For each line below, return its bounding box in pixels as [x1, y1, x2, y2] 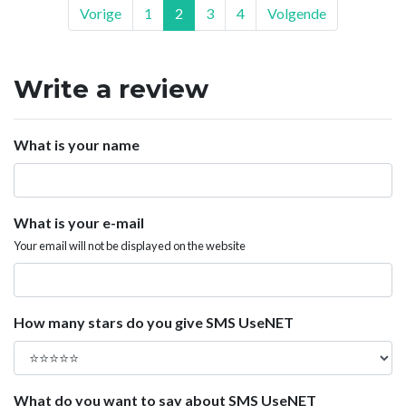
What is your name [14, 135, 140, 153]
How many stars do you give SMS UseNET [14, 313, 294, 331]
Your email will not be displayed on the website [14, 237, 246, 253]
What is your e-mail [14, 213, 144, 231]
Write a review [14, 72, 208, 104]
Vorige [80, 4, 121, 22]
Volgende [267, 4, 326, 22]
